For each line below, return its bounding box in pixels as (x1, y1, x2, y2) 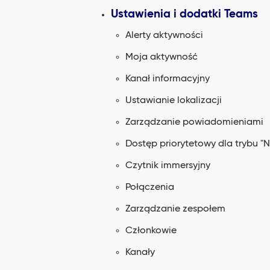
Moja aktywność (125, 52, 198, 62)
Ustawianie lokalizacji (125, 96, 222, 105)
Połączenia (125, 183, 174, 192)
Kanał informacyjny (125, 74, 210, 84)
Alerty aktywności (125, 31, 203, 40)
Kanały (125, 248, 155, 257)
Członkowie (125, 226, 177, 236)
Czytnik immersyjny (125, 161, 210, 171)
